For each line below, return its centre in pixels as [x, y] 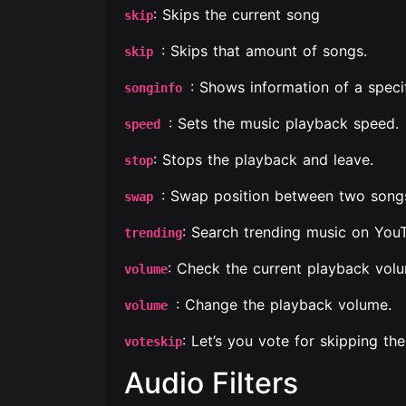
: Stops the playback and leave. [263, 159]
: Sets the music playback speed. [284, 123]
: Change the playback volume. [284, 304]
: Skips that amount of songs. [264, 51]
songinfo [157, 88]
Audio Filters [211, 383]
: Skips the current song [237, 14]
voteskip [153, 342]
